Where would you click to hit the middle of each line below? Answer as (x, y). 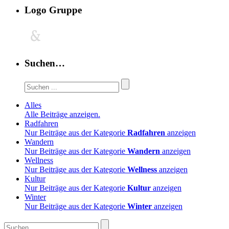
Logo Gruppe (53, 10)
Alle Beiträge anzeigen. (62, 114)
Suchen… (45, 63)
